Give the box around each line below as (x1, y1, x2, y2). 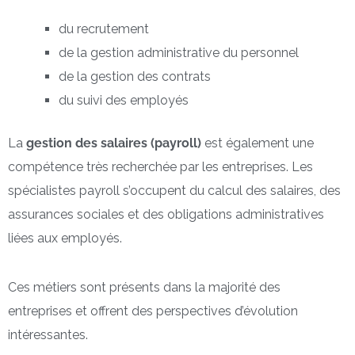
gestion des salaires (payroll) (26, 136, 201, 151)
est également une (201, 136, 314, 151)
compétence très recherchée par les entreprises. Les (8, 159, 313, 175)
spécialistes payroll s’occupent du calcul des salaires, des (8, 183, 341, 199)
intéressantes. (8, 327, 88, 343)
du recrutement (59, 21, 149, 37)
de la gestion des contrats (59, 69, 211, 85)
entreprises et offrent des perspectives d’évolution (8, 303, 298, 319)
